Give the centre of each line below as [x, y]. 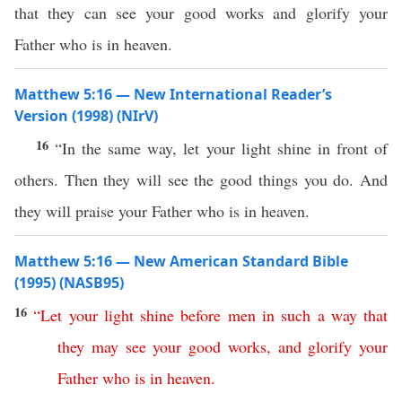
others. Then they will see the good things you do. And [201, 179]
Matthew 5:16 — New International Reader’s [173, 94]
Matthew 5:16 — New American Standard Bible [181, 261]
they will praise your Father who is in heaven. [162, 211]
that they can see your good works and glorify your [201, 13]
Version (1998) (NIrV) [86, 116]
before [201, 315]
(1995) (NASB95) [69, 283]
